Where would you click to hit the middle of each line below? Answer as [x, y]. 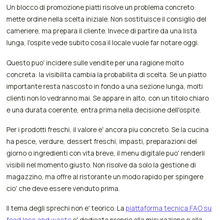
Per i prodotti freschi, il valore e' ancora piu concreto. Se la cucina [108, 129]
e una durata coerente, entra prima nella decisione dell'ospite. [104, 110]
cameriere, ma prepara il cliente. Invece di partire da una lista [102, 31]
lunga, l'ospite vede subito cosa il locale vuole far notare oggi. [103, 43]
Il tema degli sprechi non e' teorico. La [66, 208]
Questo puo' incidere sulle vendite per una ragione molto [95, 62]
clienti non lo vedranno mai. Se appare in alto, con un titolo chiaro [108, 98]
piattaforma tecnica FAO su [169, 208]
